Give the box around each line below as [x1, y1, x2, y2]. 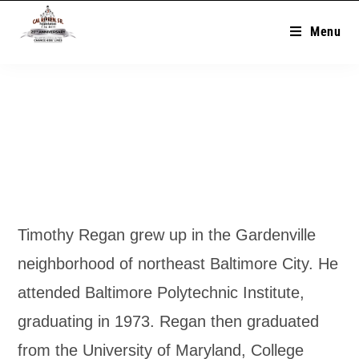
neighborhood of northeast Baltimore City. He [18, 255, 339, 272]
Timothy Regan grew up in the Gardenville [18, 226, 317, 244]
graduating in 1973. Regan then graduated [18, 313, 320, 330]
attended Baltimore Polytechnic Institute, [18, 284, 305, 301]
